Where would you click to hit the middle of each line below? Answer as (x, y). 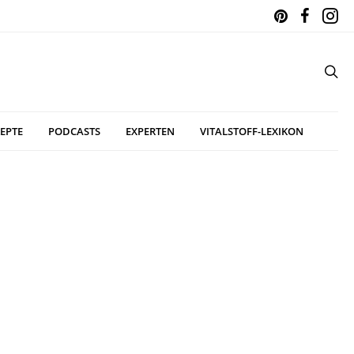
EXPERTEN (150, 131)
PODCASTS (74, 131)
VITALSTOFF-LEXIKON (252, 131)
